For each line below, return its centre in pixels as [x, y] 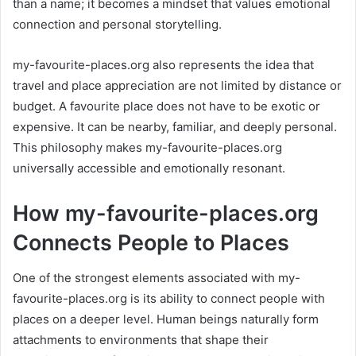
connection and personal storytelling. [117, 24]
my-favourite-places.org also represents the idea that [163, 64]
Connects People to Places [151, 242]
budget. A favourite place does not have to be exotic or [166, 106]
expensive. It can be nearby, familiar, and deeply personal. [175, 126]
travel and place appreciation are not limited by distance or [177, 85]
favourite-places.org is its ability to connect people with [169, 299]
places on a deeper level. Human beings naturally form [166, 319]
